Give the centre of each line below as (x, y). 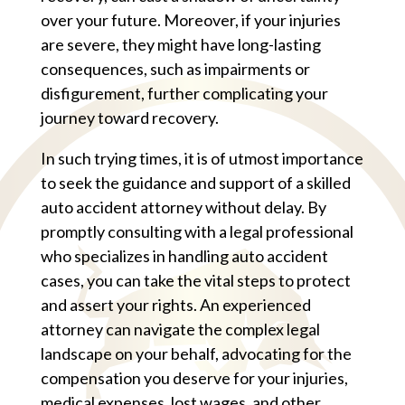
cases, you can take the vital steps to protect (196, 280)
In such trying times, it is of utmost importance (202, 158)
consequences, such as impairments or (175, 68)
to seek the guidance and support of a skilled (196, 182)
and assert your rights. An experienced (176, 304)
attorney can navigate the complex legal (180, 329)
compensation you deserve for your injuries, (194, 377)
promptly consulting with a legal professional (197, 231)
